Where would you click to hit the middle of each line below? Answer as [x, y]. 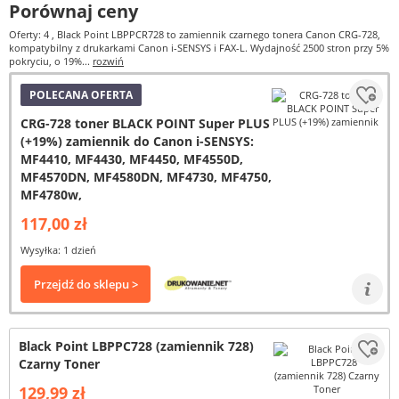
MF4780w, [51, 195]
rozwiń [108, 61]
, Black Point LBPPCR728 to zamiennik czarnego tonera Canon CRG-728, [216, 34]
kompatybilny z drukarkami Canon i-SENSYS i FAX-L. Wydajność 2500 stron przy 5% [199, 48]
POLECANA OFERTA [81, 95]
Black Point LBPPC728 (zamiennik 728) [136, 346]
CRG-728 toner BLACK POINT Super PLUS [145, 123]
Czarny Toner [59, 364]
